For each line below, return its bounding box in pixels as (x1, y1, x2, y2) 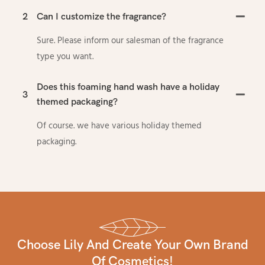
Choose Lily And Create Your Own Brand (17, 237, 248, 253)
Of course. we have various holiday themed (37, 119, 202, 134)
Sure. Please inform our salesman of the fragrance (37, 34, 224, 49)
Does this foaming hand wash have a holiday (37, 82, 220, 93)
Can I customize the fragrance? (37, 11, 167, 22)
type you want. (37, 50, 94, 64)
